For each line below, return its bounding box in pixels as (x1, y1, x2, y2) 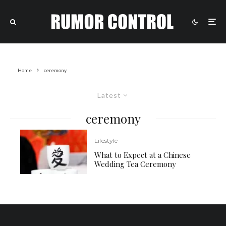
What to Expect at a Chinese (94, 149, 191, 160)
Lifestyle (94, 136, 118, 144)
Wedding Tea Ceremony (94, 158, 177, 169)
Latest (97, 91, 121, 99)
